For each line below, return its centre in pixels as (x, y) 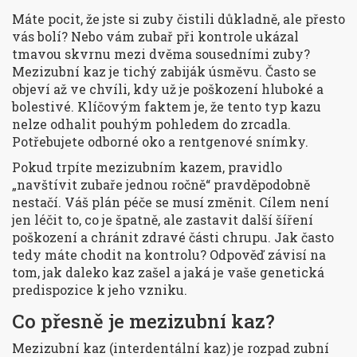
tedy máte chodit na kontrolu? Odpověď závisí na (169, 255)
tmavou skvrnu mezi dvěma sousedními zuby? (161, 54)
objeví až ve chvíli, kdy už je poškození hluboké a (168, 89)
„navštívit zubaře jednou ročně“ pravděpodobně (161, 185)
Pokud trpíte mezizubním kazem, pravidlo (147, 167)
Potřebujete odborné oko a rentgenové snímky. (160, 142)
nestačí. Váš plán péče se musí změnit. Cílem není (171, 202)
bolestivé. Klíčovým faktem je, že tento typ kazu (167, 107)
